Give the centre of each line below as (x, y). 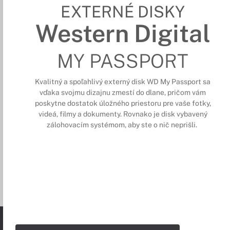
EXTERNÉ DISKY (123, 11)
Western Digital (123, 33)
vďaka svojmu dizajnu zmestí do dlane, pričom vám (123, 93)
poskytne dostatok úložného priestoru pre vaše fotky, (123, 103)
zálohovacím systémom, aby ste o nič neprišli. (123, 125)
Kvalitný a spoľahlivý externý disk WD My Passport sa (123, 82)
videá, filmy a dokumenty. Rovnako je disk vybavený (123, 114)
